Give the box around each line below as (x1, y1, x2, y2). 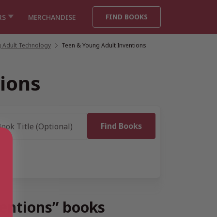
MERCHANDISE (28, 12, 76, 22)
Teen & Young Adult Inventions (62, 41, 146, 49)
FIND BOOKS (106, 12, 148, 21)
